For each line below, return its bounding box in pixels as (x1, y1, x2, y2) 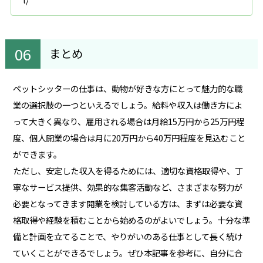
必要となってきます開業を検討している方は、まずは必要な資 (12, 197, 242, 210)
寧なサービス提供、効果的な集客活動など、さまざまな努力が (12, 180, 242, 193)
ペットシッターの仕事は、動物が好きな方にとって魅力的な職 (12, 82, 242, 95)
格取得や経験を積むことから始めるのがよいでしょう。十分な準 (12, 213, 250, 226)
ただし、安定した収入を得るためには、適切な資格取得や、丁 (12, 164, 243, 177)
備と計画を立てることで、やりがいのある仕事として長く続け (12, 230, 242, 242)
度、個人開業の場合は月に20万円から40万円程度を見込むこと (12, 131, 245, 144)
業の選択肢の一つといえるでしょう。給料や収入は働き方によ (12, 98, 242, 111)
